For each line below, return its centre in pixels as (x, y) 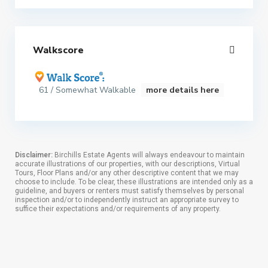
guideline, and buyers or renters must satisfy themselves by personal (130, 191)
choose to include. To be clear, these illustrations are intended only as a (134, 182)
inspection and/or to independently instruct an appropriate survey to (127, 200)
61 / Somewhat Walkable (89, 90)
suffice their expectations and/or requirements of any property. (118, 209)
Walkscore (58, 50)
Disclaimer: (34, 155)
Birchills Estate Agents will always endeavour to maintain (149, 155)
